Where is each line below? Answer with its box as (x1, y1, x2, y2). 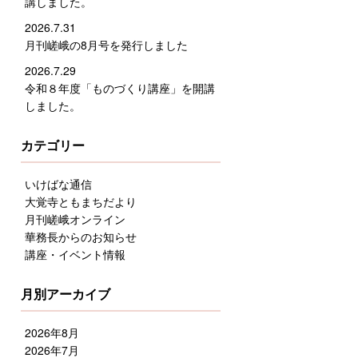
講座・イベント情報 (25, 246, 125, 263)
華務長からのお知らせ (25, 229, 137, 245)
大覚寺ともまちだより (25, 193, 137, 210)
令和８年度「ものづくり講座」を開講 (25, 80, 215, 97)
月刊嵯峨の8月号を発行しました (25, 37, 188, 54)
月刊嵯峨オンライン (25, 211, 125, 228)
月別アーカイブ (21, 288, 110, 302)
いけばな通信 (25, 176, 92, 193)
